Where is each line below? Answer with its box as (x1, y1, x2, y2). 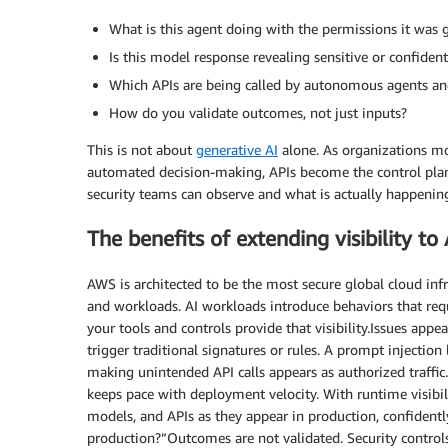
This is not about (87, 140, 196, 158)
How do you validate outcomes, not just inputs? (109, 103, 407, 121)
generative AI (196, 140, 278, 158)
